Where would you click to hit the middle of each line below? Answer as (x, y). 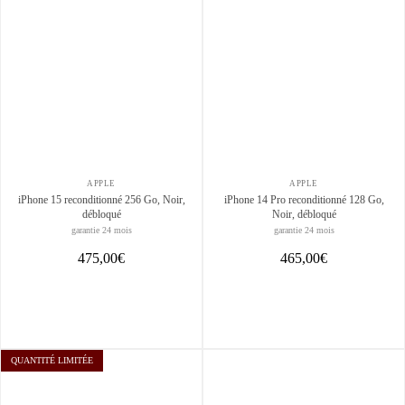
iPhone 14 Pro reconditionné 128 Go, (304, 200)
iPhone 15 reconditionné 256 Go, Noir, (41, 200)
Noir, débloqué (304, 214)
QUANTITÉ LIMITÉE (52, 360)
